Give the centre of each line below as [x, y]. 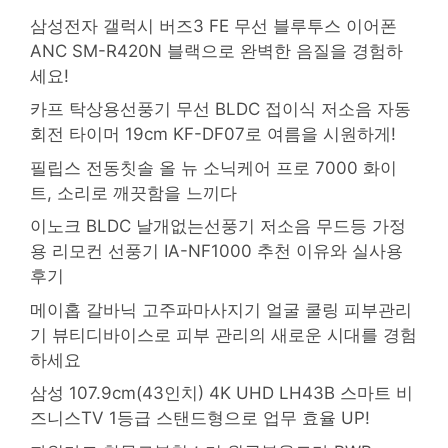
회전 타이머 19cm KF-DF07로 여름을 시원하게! [213, 134]
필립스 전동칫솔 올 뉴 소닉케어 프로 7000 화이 [213, 167]
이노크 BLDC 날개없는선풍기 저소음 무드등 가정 [218, 226]
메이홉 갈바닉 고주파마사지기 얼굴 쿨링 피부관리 [221, 309]
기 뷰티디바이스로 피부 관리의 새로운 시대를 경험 [223, 334]
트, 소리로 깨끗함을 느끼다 [133, 192]
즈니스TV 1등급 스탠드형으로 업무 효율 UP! [200, 418]
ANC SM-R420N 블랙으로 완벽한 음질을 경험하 [216, 50]
